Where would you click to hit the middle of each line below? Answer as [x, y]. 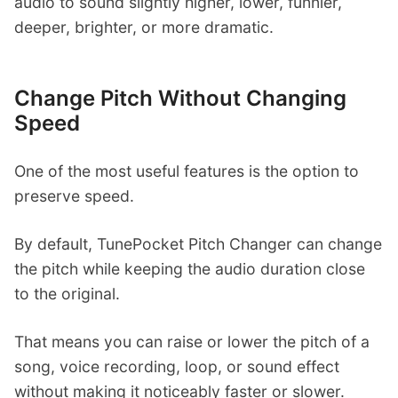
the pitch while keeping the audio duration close [190, 269]
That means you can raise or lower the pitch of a [192, 341]
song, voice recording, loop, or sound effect [177, 366]
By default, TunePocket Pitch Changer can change [198, 244]
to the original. [67, 294]
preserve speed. [74, 196]
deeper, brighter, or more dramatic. [144, 28]
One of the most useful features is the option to [187, 171]
